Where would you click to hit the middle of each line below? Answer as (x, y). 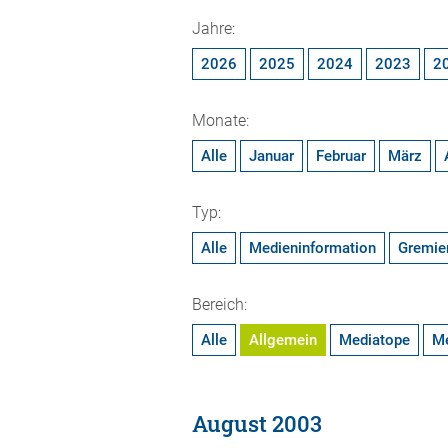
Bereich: (219, 304)
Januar (271, 156)
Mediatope (374, 340)
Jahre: (213, 28)
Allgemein (283, 340)
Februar (341, 156)
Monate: (220, 120)
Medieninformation (312, 248)
